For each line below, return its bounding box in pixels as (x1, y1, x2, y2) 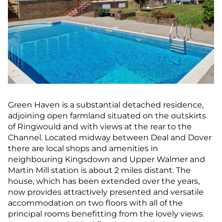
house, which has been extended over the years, (8, 176, 200, 186)
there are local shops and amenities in (8, 143, 158, 153)
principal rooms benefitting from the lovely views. (8, 209, 204, 219)
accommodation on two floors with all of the (8, 198, 183, 208)
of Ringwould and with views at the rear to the (8, 121, 192, 131)
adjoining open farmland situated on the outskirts (8, 111, 206, 120)
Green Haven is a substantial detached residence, (8, 100, 204, 110)
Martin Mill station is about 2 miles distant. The (8, 165, 191, 175)
